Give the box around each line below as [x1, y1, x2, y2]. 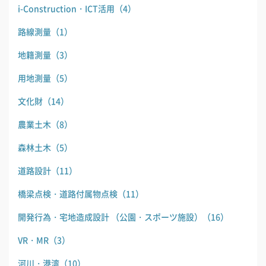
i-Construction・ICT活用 [18, 2, 115, 15]
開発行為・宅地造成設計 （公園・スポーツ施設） [18, 211, 202, 223]
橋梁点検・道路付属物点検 [18, 188, 118, 200]
